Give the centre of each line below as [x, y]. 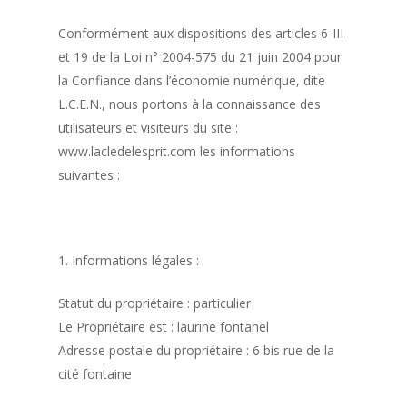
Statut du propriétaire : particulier [155, 303]
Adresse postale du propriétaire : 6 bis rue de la [197, 350]
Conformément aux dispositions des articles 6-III [201, 33]
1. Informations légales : [129, 260]
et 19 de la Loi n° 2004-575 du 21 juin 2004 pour [200, 56]
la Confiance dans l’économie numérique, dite [192, 80]
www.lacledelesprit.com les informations [177, 151]
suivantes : [89, 174]
